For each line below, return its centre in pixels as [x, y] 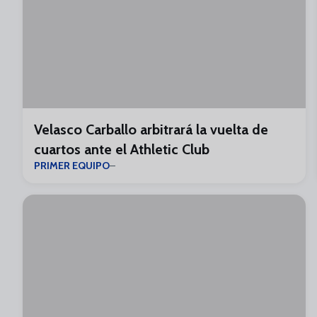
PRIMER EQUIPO [72, 166]
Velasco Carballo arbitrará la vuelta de [151, 129]
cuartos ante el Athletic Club [122, 149]
